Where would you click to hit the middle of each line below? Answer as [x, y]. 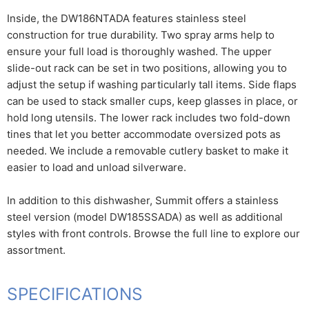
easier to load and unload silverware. [97, 168]
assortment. [36, 250]
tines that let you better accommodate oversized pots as [144, 134]
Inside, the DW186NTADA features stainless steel [127, 19]
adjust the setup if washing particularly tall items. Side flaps [152, 85]
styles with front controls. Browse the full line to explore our [153, 234]
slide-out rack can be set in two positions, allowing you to [147, 68]
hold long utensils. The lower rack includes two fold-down [149, 118]
